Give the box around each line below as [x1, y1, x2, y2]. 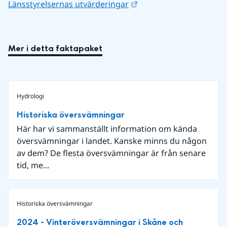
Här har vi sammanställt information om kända [17, 123, 197, 134]
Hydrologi [17, 91, 44, 100]
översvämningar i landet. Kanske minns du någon [17, 135, 207, 146]
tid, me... [17, 159, 49, 171]
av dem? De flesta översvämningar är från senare [17, 147, 206, 159]
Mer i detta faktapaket [8, 42, 102, 54]
